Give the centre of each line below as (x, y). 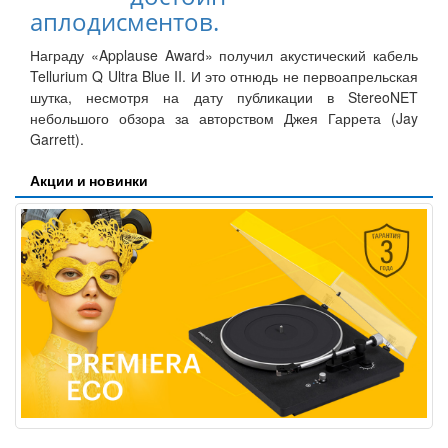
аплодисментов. (124, 22)
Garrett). (57, 139)
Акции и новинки (89, 181)
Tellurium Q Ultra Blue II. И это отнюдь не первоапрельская (224, 76)
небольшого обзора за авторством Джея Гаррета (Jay (224, 118)
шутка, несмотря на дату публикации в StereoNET (224, 97)
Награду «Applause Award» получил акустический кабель (224, 55)
